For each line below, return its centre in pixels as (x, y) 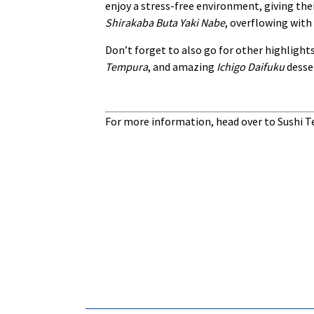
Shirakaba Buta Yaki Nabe (165, 23)
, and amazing (182, 66)
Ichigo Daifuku (251, 66)
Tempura (127, 66)
